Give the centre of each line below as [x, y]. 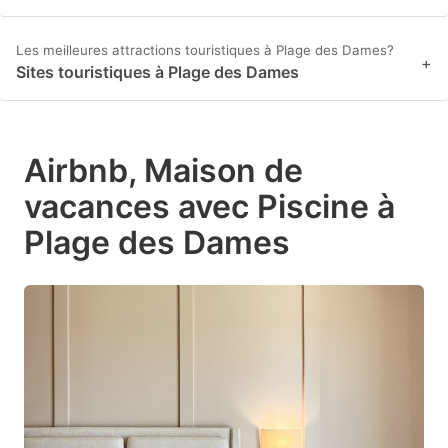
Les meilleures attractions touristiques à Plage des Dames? [205, 50]
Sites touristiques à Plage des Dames [157, 72]
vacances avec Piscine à [209, 207]
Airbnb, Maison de [163, 171]
